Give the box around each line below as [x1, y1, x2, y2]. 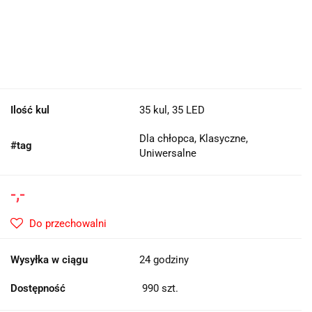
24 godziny [139, 253, 189, 267]
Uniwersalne [139, 147, 196, 160]
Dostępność [10, 282, 65, 295]
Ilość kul [10, 104, 49, 117]
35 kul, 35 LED [139, 104, 205, 117]
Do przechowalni [29, 217, 107, 231]
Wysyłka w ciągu [10, 253, 88, 267]
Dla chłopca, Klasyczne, [139, 132, 248, 146]
